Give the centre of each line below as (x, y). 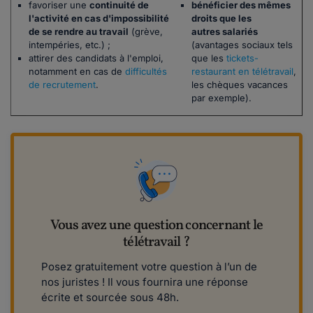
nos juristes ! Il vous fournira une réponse (145, 282)
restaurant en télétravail (242, 72)
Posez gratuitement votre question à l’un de (149, 267)
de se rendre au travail (79, 32)
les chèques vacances (240, 85)
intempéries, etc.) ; (70, 45)
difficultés (146, 72)
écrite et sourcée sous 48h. (110, 298)
